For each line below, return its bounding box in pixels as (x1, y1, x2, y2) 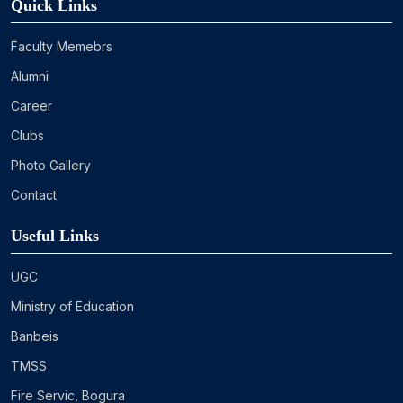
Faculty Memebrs (11, 39, 112, 55)
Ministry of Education (11, 299, 134, 315)
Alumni (11, 68, 49, 85)
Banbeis (11, 328, 58, 345)
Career (11, 98, 52, 114)
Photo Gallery (11, 157, 91, 174)
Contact (11, 187, 57, 203)
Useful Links (11, 227, 99, 246)
